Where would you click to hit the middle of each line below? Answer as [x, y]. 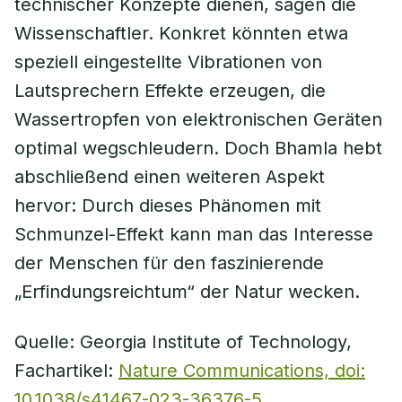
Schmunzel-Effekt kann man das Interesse [194, 234]
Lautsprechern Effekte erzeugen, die [170, 91]
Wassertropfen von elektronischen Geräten [198, 119]
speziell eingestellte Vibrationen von [168, 62]
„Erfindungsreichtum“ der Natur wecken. [187, 292]
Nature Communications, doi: [242, 371]
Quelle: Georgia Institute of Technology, [183, 342]
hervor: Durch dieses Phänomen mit [168, 205]
